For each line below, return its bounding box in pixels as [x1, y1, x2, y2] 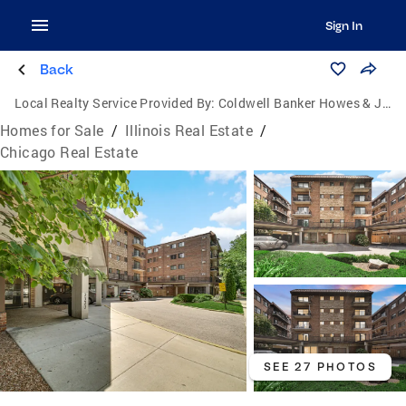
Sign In [324, 18, 362, 33]
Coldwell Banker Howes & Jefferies [217, 94, 382, 111]
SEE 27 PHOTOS [263, 360, 377, 374]
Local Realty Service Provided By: [14, 94, 216, 111]
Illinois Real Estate [125, 121, 254, 140]
